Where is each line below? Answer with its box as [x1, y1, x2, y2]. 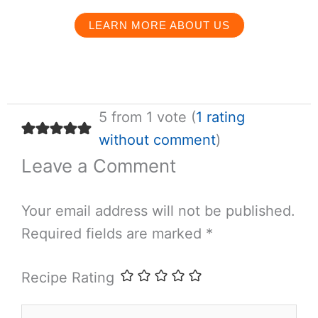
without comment [98, 131, 216, 149]
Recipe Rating [21, 269, 114, 287]
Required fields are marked [21, 225, 206, 243]
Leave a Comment [21, 155, 176, 177]
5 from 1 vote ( [98, 109, 196, 126]
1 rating [195, 109, 245, 126]
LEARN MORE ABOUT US [88, 19, 230, 32]
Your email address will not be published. [21, 202, 295, 220]
